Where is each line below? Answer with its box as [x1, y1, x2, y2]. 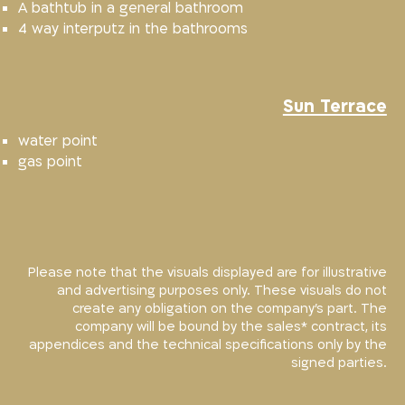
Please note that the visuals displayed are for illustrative [27, 263, 387, 281]
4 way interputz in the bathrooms [18, 19, 249, 40]
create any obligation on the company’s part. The [71, 299, 387, 317]
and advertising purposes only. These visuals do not [56, 281, 387, 299]
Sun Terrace [282, 94, 387, 118]
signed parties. [290, 353, 387, 372]
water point [18, 131, 99, 152]
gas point [18, 152, 83, 173]
